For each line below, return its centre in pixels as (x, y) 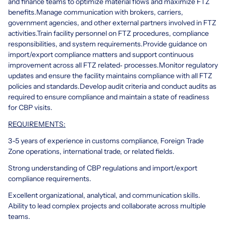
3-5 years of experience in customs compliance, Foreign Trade (106, 140)
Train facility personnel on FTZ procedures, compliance (123, 33)
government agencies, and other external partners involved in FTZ (112, 22)
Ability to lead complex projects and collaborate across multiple (107, 206)
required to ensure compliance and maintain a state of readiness (109, 97)
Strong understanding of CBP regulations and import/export (103, 168)
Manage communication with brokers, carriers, (110, 12)
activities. (22, 33)
